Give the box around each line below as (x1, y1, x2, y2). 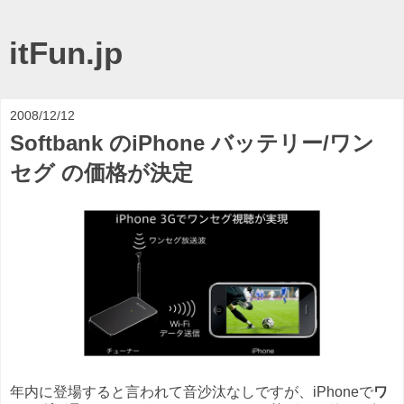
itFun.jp (9, 36, 123, 70)
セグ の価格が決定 (10, 161, 193, 185)
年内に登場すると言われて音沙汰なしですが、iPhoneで (10, 383, 373, 399)
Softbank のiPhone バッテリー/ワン (10, 131, 374, 155)
